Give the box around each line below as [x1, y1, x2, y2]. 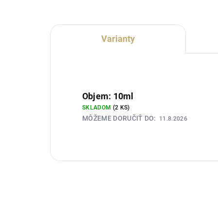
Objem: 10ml [82, 91, 134, 102]
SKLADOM [82, 104, 113, 111]
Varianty [101, 33, 135, 44]
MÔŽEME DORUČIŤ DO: [82, 114, 156, 123]
